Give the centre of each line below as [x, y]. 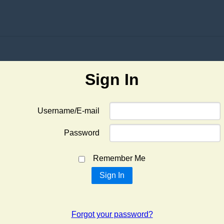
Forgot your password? [112, 214]
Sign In [112, 80]
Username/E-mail [68, 111]
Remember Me [119, 158]
